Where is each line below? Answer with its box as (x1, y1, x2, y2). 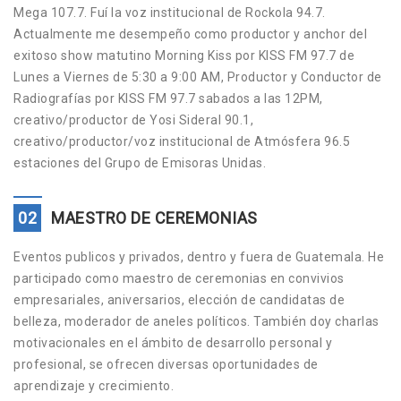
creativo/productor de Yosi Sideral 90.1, (13, 113, 253, 128)
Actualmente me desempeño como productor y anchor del (13, 27, 367, 42)
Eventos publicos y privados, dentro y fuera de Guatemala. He (13, 250, 384, 265)
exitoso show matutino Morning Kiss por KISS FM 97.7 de (13, 48, 354, 64)
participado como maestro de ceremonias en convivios (13, 271, 345, 286)
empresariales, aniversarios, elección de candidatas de (13, 293, 345, 308)
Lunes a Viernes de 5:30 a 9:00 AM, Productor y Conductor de (13, 70, 382, 85)
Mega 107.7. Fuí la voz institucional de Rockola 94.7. (13, 5, 326, 21)
